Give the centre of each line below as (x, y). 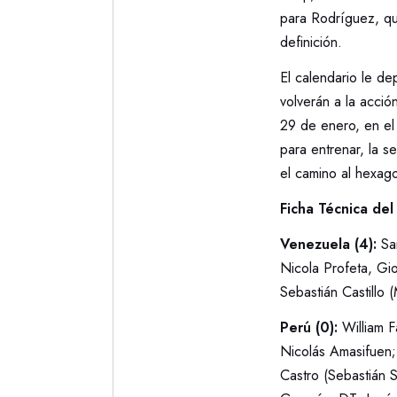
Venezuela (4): (328, 244)
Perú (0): (311, 327)
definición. (311, 43)
